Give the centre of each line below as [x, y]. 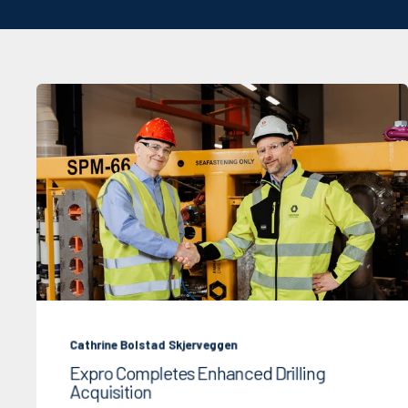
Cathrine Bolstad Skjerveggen [153, 345]
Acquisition [111, 391]
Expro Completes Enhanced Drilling [198, 372]
